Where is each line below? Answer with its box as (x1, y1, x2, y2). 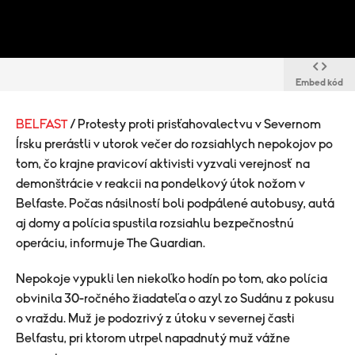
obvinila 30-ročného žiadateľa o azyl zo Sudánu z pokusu (16, 292, 334, 305)
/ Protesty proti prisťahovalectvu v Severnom (70, 118, 321, 131)
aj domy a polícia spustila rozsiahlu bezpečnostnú (16, 217, 294, 230)
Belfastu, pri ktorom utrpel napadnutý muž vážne (16, 332, 290, 345)
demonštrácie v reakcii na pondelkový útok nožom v (16, 177, 305, 190)
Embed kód (296, 78, 343, 87)
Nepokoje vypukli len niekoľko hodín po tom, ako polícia (16, 273, 327, 285)
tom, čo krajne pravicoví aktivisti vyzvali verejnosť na (16, 158, 310, 170)
